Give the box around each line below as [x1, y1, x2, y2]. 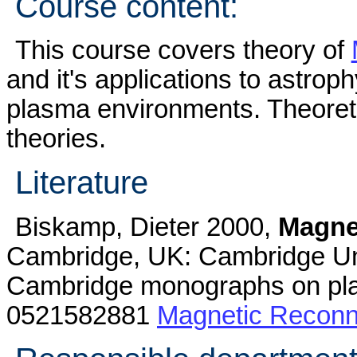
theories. [6, 124, 106, 154]
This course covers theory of [14, 36, 351, 65]
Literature [14, 165, 148, 201]
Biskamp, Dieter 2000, [14, 212, 278, 241]
